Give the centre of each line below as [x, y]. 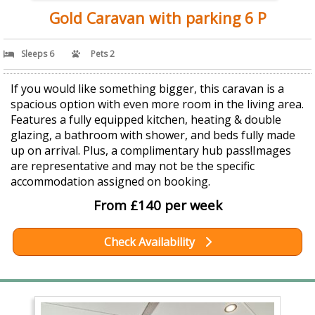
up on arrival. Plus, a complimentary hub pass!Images [151, 151]
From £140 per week [157, 205]
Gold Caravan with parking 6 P [157, 18]
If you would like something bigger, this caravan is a [147, 89]
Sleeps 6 [38, 54]
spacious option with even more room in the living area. [157, 104]
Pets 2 [103, 54]
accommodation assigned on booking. [110, 182]
